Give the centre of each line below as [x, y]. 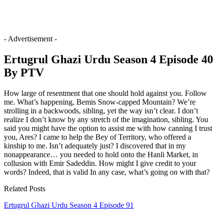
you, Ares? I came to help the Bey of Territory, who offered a [98, 137]
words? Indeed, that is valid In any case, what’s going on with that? [107, 172]
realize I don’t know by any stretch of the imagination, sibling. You [106, 119]
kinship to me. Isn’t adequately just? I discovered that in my [95, 145]
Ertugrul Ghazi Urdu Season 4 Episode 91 [69, 205]
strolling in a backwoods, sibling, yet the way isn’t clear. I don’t [101, 110]
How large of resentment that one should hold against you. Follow [105, 93]
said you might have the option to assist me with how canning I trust [108, 128]
